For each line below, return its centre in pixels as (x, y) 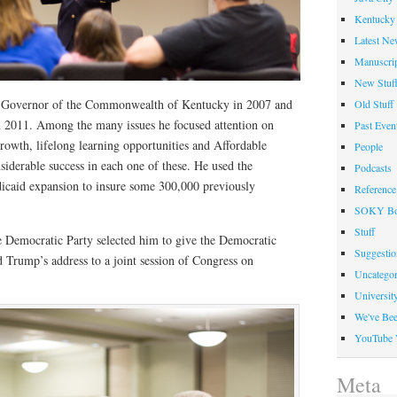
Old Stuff (374, 103)
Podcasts (373, 167)
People (368, 146)
